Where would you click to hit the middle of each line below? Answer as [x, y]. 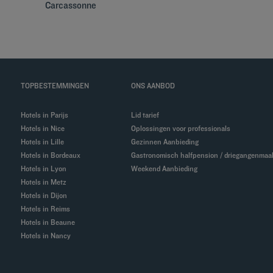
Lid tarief [147, 115]
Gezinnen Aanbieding [168, 142]
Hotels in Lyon [46, 168]
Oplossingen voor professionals [183, 128]
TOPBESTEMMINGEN [55, 86]
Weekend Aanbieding [168, 168]
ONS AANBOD [153, 86]
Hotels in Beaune [51, 222]
